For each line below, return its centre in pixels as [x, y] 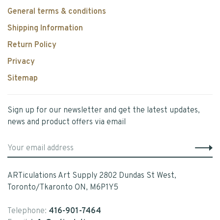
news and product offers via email [67, 122]
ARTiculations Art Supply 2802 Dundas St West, [92, 176]
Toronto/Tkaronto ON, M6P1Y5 [63, 187]
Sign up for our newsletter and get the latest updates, [104, 110]
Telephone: [28, 211]
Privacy [21, 62]
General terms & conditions [57, 12]
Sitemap [23, 78]
